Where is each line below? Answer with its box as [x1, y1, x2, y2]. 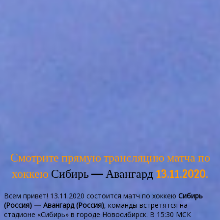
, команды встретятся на [104, 200, 188, 210]
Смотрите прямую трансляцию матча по [10, 149, 210, 165]
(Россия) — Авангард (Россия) [4, 200, 104, 210]
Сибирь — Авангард [51, 165, 153, 182]
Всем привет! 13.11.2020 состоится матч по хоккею [4, 191, 178, 201]
